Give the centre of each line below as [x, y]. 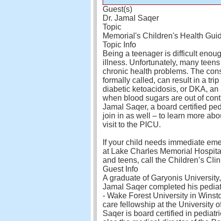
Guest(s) [117, 9]
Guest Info [120, 169]
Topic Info [119, 45]
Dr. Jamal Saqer [131, 18]
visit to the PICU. [132, 125]
